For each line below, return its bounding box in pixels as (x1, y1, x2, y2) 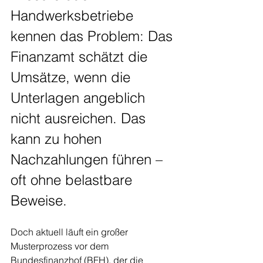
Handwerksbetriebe (11, 6, 137, 24)
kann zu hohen (11, 130, 106, 147)
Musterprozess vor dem (11, 240, 111, 252)
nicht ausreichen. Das (11, 109, 150, 127)
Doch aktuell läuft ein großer (11, 225, 130, 238)
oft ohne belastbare (11, 171, 136, 188)
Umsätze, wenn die (11, 68, 134, 86)
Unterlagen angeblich (11, 89, 149, 106)
